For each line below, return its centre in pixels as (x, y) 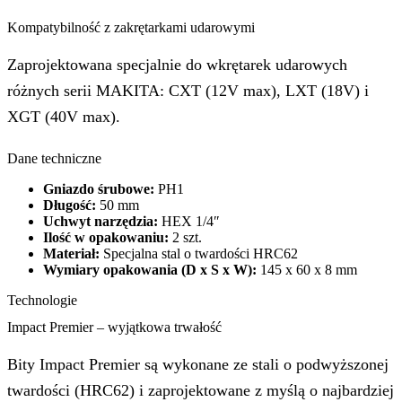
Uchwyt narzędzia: (100, 222)
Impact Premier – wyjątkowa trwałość (114, 327)
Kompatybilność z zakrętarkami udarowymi (131, 28)
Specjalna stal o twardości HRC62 (199, 254)
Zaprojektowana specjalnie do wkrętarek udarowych (177, 65)
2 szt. (185, 238)
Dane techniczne (54, 159)
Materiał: (71, 254)
